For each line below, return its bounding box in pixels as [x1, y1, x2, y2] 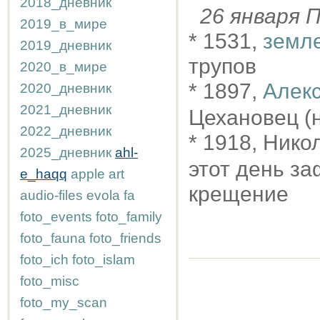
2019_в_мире [20, 16, 107, 31]
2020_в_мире [20, 59, 107, 74]
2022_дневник [20, 124, 111, 139]
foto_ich [20, 252, 69, 267]
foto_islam [72, 252, 135, 267]
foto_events [20, 209, 92, 224]
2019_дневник [20, 38, 111, 53]
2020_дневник [20, 81, 111, 96]
